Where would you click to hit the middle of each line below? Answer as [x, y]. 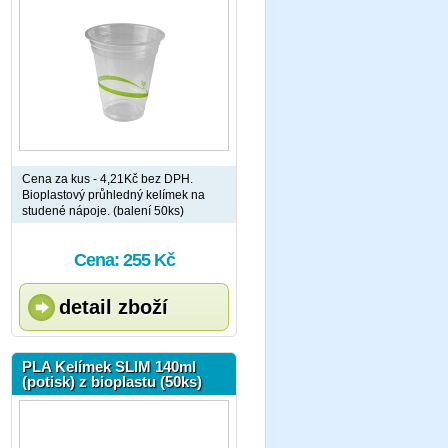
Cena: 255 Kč [124, 260]
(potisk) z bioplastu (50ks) [112, 381]
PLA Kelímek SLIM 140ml [109, 366]
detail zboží [113, 307]
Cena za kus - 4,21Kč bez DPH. [107, 179]
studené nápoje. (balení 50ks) [103, 211]
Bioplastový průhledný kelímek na [113, 195]
